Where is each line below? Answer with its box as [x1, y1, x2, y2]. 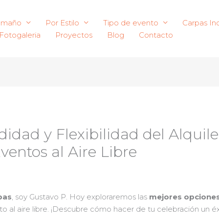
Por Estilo [45, 18, 79, 27]
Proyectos [55, 30, 92, 40]
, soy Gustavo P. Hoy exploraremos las [12, 192, 150, 202]
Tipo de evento [103, 18, 158, 27]
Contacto [139, 30, 173, 40]
